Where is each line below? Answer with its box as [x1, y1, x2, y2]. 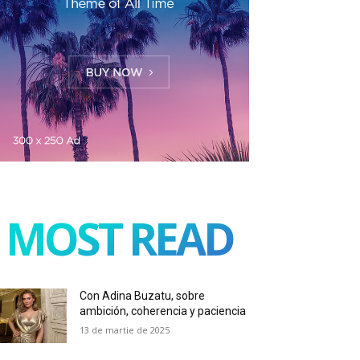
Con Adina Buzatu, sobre [80, 288, 206, 302]
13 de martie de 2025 [80, 323, 170, 336]
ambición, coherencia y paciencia [80, 304, 247, 317]
